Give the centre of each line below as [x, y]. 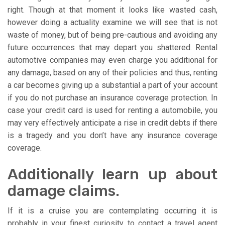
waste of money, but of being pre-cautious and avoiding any [113, 35]
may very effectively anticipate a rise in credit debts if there [113, 123]
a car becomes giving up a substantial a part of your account [113, 85]
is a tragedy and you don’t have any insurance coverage [113, 135]
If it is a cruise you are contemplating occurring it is [113, 210]
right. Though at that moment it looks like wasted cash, [113, 10]
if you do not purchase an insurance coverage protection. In [113, 97]
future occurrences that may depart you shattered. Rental [113, 47]
